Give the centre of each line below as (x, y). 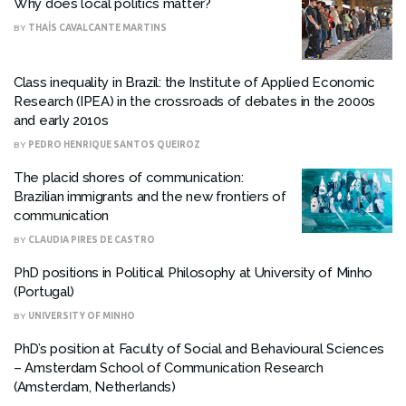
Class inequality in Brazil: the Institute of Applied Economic (194, 82)
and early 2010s (61, 120)
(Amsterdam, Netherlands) (95, 387)
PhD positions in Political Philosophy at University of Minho (193, 272)
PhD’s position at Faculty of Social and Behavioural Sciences (199, 348)
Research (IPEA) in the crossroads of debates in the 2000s (194, 101)
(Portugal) (44, 291)
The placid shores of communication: (129, 177)
